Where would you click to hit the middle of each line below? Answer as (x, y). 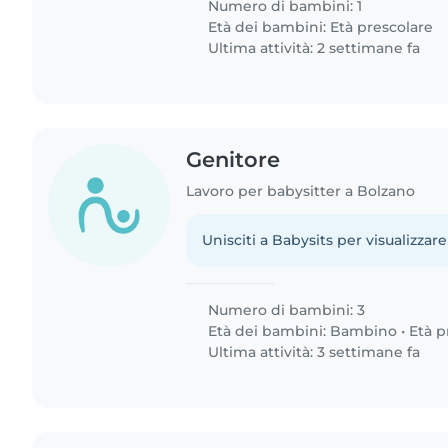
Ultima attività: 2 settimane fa (312, 48)
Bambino (364, 331)
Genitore (233, 160)
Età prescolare (382, 27)
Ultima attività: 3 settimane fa (312, 352)
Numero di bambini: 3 (285, 310)
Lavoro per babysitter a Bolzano (301, 191)
